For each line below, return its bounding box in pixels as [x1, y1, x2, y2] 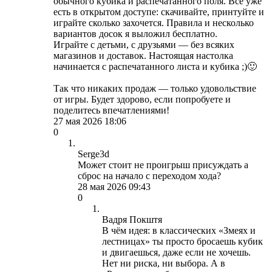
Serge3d [78, 148, 109, 159]
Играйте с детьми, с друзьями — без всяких [53, 39, 234, 50]
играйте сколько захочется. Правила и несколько [53, 17, 254, 28]
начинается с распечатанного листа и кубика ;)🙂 [53, 61, 257, 72]
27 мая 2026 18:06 [53, 115, 126, 126]
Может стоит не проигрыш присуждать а [78, 159, 248, 170]
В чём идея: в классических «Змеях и [102, 225, 256, 236]
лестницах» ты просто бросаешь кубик [102, 236, 263, 246]
